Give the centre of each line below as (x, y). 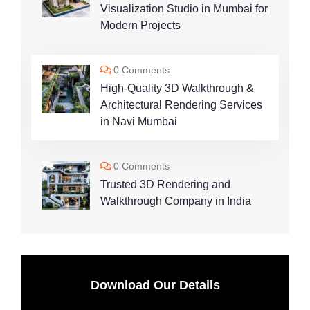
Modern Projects (140, 25)
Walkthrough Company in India (176, 201)
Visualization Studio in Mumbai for (184, 8)
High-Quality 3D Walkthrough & (177, 88)
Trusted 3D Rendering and (165, 184)
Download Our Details (155, 285)
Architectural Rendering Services (181, 104)
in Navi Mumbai (139, 121)
